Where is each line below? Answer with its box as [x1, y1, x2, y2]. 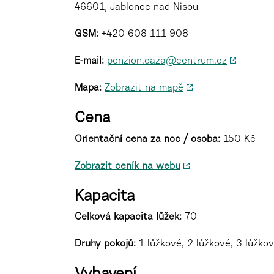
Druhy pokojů [75, 239, 133, 249]
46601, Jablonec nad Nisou [75, 2, 198, 12]
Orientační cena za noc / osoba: [75, 134, 220, 144]
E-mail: [75, 56, 104, 66]
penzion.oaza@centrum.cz [107, 56, 227, 66]
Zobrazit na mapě [105, 83, 183, 93]
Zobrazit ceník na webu [75, 161, 180, 171]
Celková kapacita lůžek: [75, 212, 182, 222]
